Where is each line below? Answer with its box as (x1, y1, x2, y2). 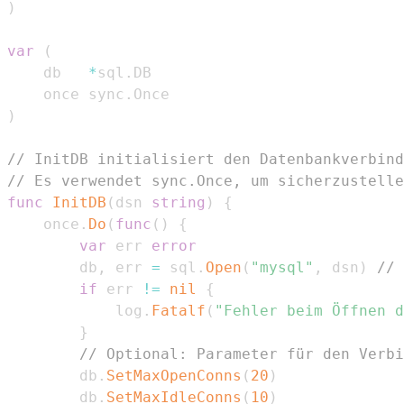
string (151, 193, 206, 211)
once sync (43, 85, 124, 103)
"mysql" (251, 258, 314, 276)
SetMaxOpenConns (106, 366, 242, 384)
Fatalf (151, 301, 206, 319)
